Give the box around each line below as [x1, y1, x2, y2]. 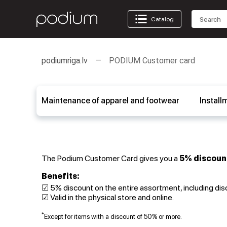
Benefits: [42, 171, 80, 181]
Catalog [151, 15, 174, 23]
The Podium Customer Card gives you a [42, 154, 179, 163]
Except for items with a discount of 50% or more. [44, 212, 182, 220]
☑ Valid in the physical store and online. [42, 193, 174, 203]
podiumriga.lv [42, 56, 88, 65]
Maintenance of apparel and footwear [42, 96, 179, 105]
